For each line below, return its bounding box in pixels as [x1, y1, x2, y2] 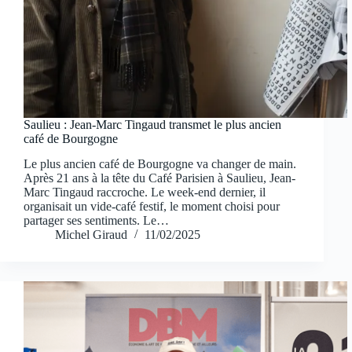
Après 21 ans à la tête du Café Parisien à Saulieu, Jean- [24, 171, 295, 185]
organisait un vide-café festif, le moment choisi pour [24, 200, 280, 214]
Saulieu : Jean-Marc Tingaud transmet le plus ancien [24, 117, 281, 131]
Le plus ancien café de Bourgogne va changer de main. [24, 157, 296, 171]
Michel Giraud [55, 228, 127, 242]
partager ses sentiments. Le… [24, 214, 169, 228]
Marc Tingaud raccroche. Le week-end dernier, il [24, 185, 266, 200]
